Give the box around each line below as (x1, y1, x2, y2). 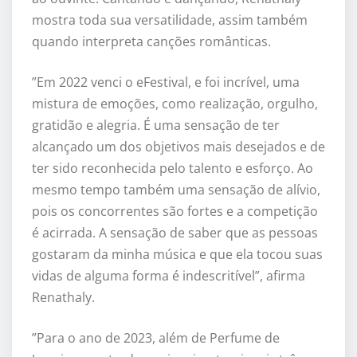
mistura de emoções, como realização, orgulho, (32, 95, 318, 113)
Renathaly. (32, 288, 95, 307)
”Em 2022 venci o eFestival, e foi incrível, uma (32, 73, 300, 92)
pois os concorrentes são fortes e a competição (32, 202, 318, 221)
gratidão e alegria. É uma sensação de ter (32, 116, 280, 135)
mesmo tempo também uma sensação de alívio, (32, 181, 320, 199)
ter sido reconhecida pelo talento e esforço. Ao (32, 159, 313, 178)
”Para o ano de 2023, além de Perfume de (32, 329, 280, 347)
